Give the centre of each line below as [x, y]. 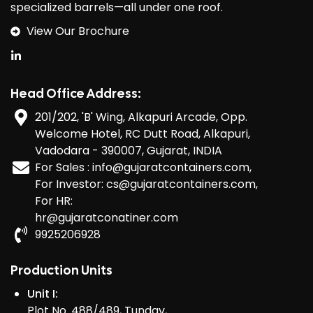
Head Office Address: [76, 93]
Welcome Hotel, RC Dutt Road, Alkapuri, [143, 133]
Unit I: [44, 293]
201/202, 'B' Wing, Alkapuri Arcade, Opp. [141, 117]
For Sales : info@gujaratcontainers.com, [143, 167]
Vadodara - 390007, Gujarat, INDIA [129, 150]
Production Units [61, 270]
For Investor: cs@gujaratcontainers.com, [146, 184]
